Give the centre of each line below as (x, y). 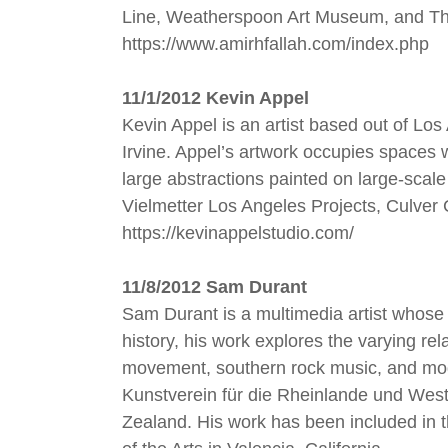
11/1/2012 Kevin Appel (215, 98)
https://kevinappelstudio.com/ (238, 233)
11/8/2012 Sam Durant (214, 287)
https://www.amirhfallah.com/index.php (275, 44)
